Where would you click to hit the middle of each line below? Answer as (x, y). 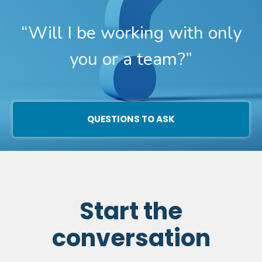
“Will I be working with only (131, 33)
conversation (131, 238)
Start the (131, 211)
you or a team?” (131, 60)
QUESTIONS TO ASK (131, 119)
